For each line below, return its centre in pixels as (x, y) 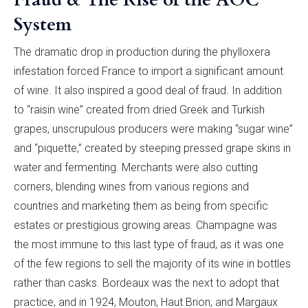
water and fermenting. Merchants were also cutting (136, 167)
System (43, 24)
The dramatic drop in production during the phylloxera (142, 52)
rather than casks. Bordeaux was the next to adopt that (146, 283)
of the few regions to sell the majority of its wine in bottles (152, 263)
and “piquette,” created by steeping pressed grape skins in (152, 148)
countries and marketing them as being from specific (141, 206)
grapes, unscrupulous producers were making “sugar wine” (153, 129)
